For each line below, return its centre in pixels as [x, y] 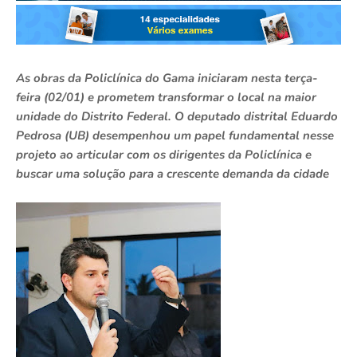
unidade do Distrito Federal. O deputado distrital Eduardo [177, 117]
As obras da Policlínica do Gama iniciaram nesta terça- [167, 78]
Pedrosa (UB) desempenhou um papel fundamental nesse [175, 136]
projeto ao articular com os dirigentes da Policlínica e [164, 155]
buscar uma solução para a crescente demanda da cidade [173, 174]
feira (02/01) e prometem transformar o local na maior [166, 98]
